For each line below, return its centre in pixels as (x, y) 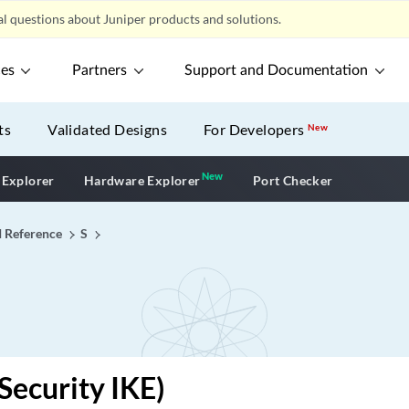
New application (276, 178)
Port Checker (293, 180)
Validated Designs (108, 129)
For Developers (256, 129)
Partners (100, 70)
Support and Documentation (277, 70)
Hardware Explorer (142, 180)
